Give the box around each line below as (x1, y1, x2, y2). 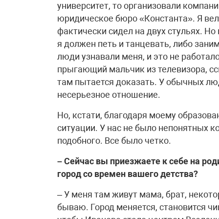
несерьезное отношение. (57, 89, 160, 100)
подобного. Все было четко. (57, 135, 171, 146)
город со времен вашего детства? (57, 169, 198, 179)
